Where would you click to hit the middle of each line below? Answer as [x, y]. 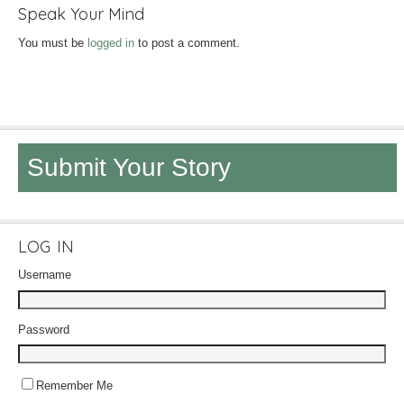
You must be [53, 43]
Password [44, 329]
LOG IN [46, 247]
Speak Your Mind [81, 14]
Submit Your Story [129, 167]
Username [45, 275]
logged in [111, 43]
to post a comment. [187, 43]
